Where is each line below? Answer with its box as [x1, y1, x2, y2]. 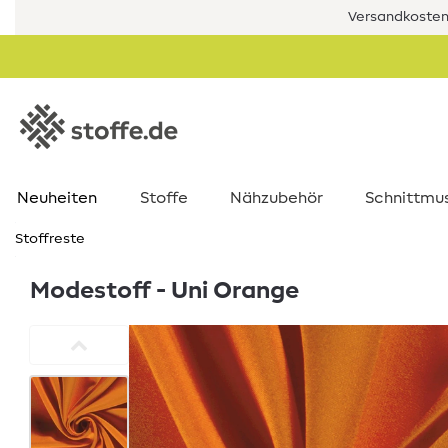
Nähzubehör [230, 190, 323, 206]
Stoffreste [15, 232, 85, 246]
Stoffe [140, 190, 188, 206]
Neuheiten [16, 190, 97, 206]
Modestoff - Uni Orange [30, 279, 299, 303]
